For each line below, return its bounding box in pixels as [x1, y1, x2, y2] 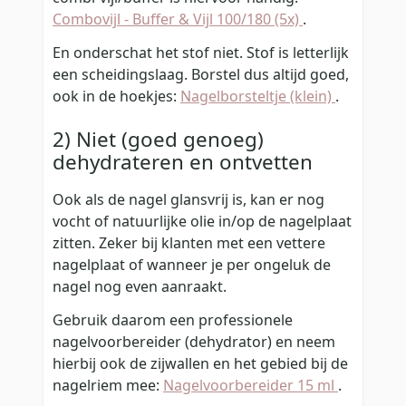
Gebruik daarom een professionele [53, 310, 293, 331]
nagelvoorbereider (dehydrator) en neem [53, 332, 335, 353]
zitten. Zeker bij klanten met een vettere [53, 233, 325, 254]
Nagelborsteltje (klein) [180, 86, 335, 107]
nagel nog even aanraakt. [53, 276, 227, 297]
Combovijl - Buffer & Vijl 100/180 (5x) [53, 9, 303, 30]
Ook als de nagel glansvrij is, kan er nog [53, 189, 324, 210]
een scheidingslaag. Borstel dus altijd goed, [53, 64, 349, 85]
